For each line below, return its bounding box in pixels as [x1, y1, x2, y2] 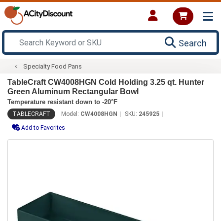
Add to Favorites [21, 124, 65, 131]
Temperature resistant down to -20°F [7, 98, 117, 106]
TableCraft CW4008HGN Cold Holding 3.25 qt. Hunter [7, 77, 204, 86]
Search [179, 37, 207, 48]
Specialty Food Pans [23, 62, 82, 70]
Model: [61, 110, 80, 117]
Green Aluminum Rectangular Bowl [7, 87, 139, 96]
